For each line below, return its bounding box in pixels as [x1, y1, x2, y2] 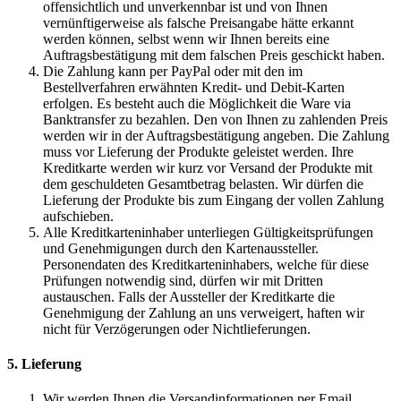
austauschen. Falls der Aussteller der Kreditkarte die [43, 288, 335, 304]
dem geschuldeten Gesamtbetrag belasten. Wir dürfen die [43, 175, 363, 192]
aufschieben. [43, 208, 114, 224]
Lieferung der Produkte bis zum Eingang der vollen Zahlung [43, 192, 384, 208]
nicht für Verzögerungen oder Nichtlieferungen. [43, 320, 311, 337]
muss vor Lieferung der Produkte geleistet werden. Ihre [43, 143, 354, 159]
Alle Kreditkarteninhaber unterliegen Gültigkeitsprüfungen [43, 224, 373, 240]
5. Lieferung [7, 355, 81, 371]
